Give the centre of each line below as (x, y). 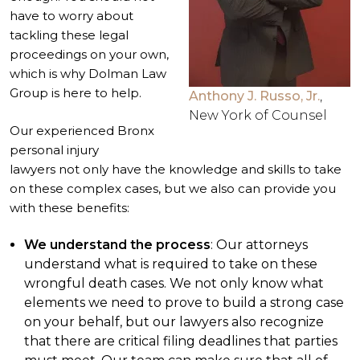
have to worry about (72, 16)
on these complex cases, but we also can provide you (173, 188)
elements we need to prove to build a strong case (184, 303)
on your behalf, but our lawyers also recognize (174, 322)
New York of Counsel (258, 115)
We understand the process (117, 245)
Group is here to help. (76, 93)
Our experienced (63, 130)
